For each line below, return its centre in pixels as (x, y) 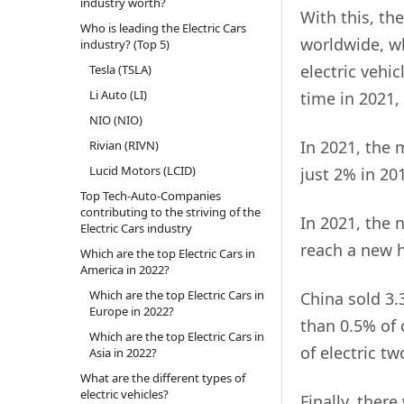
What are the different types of (162, 378)
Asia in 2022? (123, 353)
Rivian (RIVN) (124, 146)
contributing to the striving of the (170, 212)
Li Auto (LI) (118, 95)
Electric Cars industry (136, 229)
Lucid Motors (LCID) (142, 171)
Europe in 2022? (131, 312)
